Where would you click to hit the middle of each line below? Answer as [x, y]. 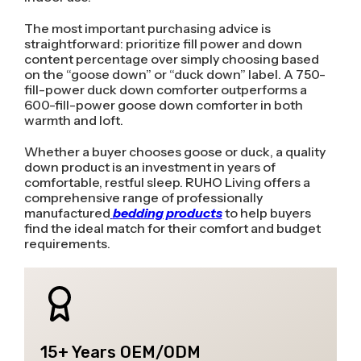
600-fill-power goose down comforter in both [163, 104]
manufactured [67, 212]
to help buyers [266, 212]
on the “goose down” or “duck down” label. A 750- [174, 74]
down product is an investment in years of [149, 166]
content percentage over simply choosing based [171, 58]
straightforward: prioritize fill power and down [163, 43]
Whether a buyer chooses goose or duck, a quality [174, 151]
